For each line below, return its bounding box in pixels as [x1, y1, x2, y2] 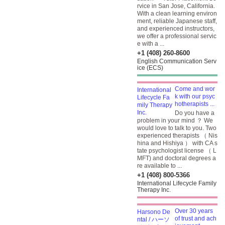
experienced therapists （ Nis [137, 132, 217, 139]
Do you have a [175, 109, 214, 117]
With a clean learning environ [137, 10, 217, 17]
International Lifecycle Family [137, 180, 216, 187]
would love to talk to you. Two [137, 125, 216, 132]
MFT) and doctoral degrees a [137, 155, 216, 162]
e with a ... [137, 40, 164, 47]
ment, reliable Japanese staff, [137, 18, 217, 25]
